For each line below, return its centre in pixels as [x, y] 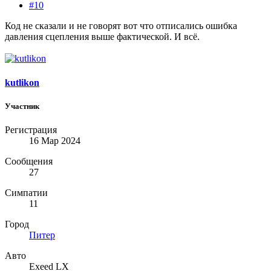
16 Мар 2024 [55, 141]
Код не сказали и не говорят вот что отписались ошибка [121, 26]
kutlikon [22, 82]
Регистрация [31, 130]
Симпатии [26, 193]
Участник [22, 106]
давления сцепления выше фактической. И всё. [102, 37]
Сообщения [29, 162]
